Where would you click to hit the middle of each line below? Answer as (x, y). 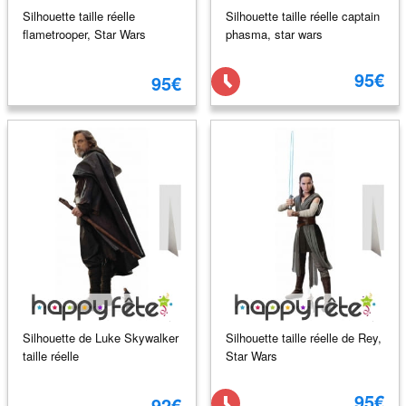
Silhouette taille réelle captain (302, 15)
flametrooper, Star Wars (84, 34)
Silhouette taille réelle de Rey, (303, 337)
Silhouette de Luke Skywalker (100, 337)
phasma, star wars (274, 34)
